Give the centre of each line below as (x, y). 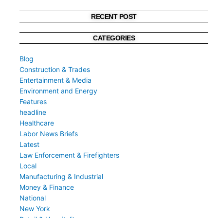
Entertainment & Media (55, 80)
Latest (29, 145)
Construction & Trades (55, 70)
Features (33, 102)
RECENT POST (114, 17)
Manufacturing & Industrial (61, 177)
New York (35, 209)
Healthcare (37, 123)
